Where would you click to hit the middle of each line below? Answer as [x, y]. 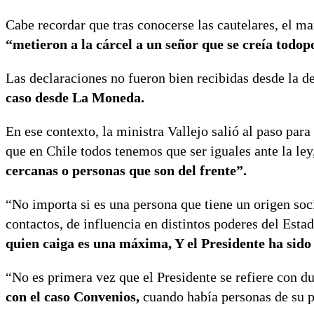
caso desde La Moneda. [75, 98]
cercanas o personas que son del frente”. [126, 171]
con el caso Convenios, [74, 297]
